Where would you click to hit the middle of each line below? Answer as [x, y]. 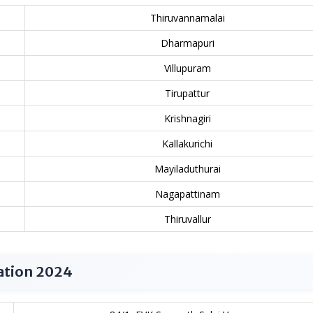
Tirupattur [187, 93]
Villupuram [187, 68]
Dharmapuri [187, 43]
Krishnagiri [187, 118]
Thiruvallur [187, 219]
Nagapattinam [187, 194]
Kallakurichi [187, 144]
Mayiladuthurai [187, 169]
